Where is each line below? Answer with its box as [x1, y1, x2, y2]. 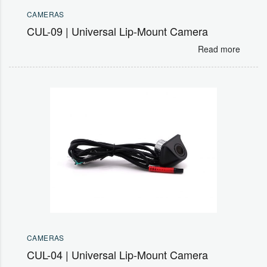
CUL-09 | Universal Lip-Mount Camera [27, 23, 208, 39]
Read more [198, 42, 240, 55]
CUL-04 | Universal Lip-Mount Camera [27, 246, 208, 262]
